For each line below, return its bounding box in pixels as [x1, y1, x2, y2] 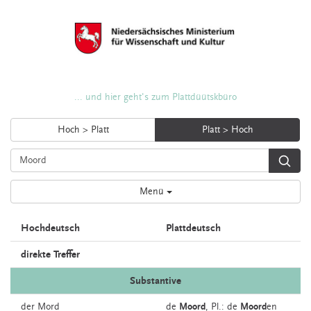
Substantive [130, 275, 181, 287]
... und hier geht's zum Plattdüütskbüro [74, 92, 237, 103]
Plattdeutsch [166, 222, 221, 234]
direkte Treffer [21, 249, 80, 260]
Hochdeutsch [21, 222, 80, 234]
